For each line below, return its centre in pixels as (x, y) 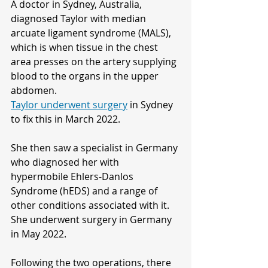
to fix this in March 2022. (66, 119)
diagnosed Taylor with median (80, 19)
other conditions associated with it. (90, 205)
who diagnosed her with (66, 162)
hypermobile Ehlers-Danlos (73, 177)
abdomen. (34, 91)
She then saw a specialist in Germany (95, 148)
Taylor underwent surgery (69, 105)
